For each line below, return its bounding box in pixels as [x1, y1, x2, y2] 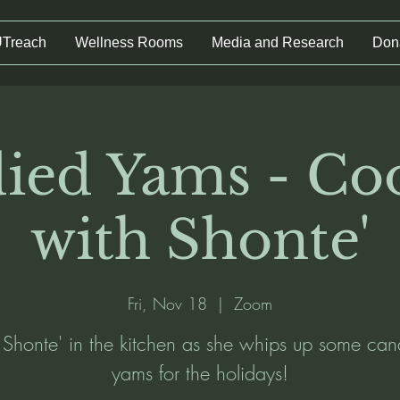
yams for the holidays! [112, 360, 288, 387]
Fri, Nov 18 [128, 293, 207, 314]
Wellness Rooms [75, 35, 183, 50]
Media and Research [212, 35, 344, 50]
